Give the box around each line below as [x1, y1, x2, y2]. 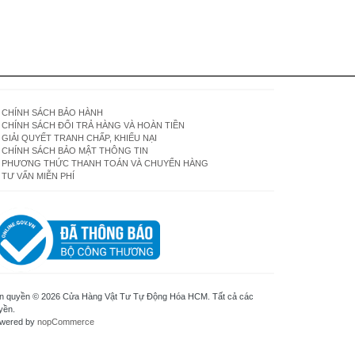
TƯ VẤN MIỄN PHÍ [2, 171, 74, 181]
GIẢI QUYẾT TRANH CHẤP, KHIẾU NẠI [2, 133, 157, 143]
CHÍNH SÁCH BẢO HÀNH [2, 108, 103, 117]
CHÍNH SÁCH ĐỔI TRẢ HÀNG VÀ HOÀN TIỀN [2, 120, 187, 130]
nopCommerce [37, 316, 94, 326]
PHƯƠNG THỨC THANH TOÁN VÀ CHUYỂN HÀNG [2, 158, 208, 168]
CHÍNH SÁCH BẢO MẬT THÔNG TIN [2, 146, 148, 155]
